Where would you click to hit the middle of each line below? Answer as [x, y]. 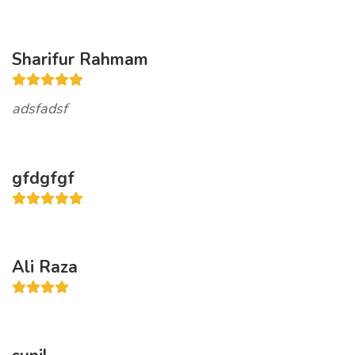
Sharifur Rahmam [80, 59]
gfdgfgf [43, 178]
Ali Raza [45, 267]
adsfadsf [40, 109]
